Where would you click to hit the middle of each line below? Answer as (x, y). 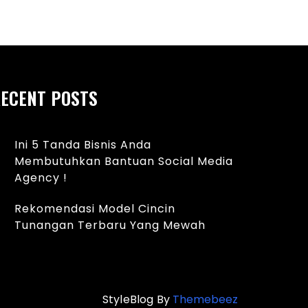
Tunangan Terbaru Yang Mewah (110, 225)
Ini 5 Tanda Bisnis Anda (83, 144)
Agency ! (41, 177)
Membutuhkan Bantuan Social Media (124, 161)
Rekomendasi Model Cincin (95, 208)
